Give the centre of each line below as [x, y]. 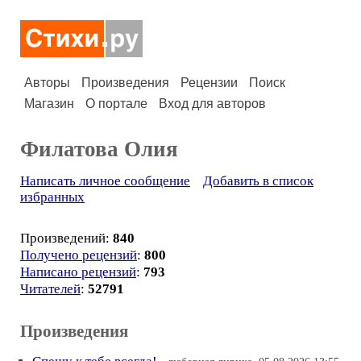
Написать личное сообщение [105, 181]
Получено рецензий [79, 255]
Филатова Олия [99, 149]
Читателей [50, 289]
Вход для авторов [212, 104]
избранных [52, 197]
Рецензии [209, 83]
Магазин [49, 104]
